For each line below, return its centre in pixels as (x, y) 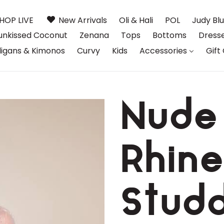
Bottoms (169, 35)
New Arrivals (83, 20)
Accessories (163, 50)
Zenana (94, 35)
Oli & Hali (136, 20)
